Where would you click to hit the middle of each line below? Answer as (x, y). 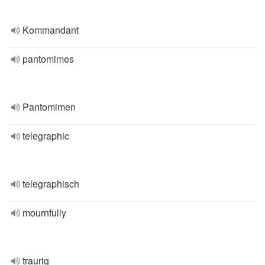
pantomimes (48, 59)
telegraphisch (51, 184)
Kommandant (51, 30)
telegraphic (46, 136)
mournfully (44, 213)
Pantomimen (49, 107)
